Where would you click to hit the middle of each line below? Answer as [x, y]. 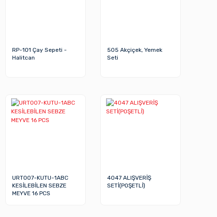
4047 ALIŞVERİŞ [129, 178]
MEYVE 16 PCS [31, 194]
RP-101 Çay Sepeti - [40, 50]
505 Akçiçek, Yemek [135, 50]
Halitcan [24, 58]
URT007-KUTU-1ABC [40, 178]
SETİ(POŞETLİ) [126, 186]
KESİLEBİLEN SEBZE [39, 186]
